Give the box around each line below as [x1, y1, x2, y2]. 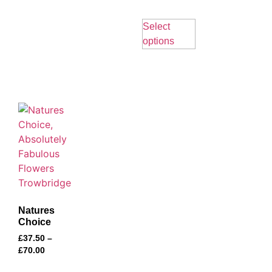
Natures [18, 205, 55, 216]
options [143, 35, 174, 46]
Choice [18, 216, 51, 227]
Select [143, 21, 170, 32]
